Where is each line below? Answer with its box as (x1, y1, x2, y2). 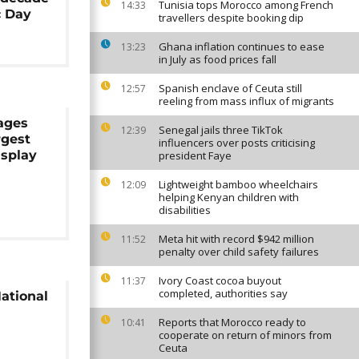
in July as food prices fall (159, 52, 276, 67)
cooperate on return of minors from (159, 328, 332, 342)
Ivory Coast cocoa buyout (159, 273, 281, 288)
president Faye (159, 148, 232, 163)
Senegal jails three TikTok (159, 123, 283, 137)
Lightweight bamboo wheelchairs (159, 177, 318, 192)
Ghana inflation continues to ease (159, 39, 325, 54)
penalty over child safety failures (159, 244, 319, 259)
